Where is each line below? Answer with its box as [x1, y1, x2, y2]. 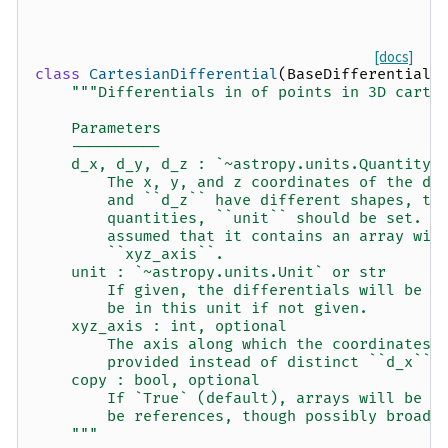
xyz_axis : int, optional [35, 317, 287, 337]
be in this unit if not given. [35, 299, 368, 319]
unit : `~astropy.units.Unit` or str [35, 263, 386, 283]
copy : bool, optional [35, 371, 260, 391]
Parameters [35, 119, 161, 139]
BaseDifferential [287, 65, 431, 85]
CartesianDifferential [89, 65, 278, 85]
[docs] [374, 47, 413, 67]
